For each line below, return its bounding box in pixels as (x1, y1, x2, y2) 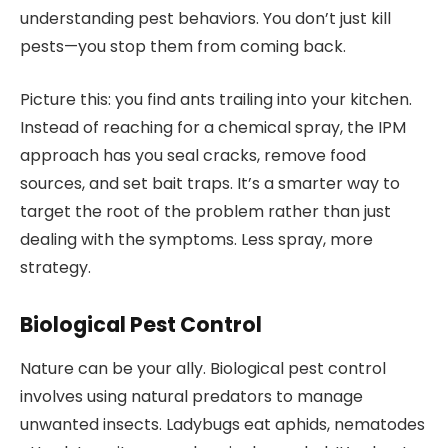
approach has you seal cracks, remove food (20, 143, 366, 167)
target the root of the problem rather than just (20, 199, 391, 223)
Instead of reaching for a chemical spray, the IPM (20, 115, 406, 139)
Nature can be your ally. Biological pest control (20, 357, 386, 381)
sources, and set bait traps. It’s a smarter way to (20, 171, 400, 195)
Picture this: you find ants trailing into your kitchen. (20, 87, 412, 111)
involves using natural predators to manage (20, 385, 363, 409)
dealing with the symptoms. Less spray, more (20, 227, 373, 251)
